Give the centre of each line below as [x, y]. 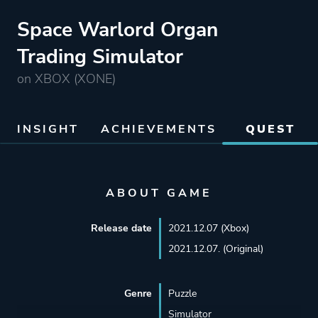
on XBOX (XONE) [66, 79]
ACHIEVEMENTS [159, 129]
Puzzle [182, 294]
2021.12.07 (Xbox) [208, 228]
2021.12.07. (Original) [215, 249]
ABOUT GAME [159, 193]
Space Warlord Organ [117, 30]
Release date [121, 228]
